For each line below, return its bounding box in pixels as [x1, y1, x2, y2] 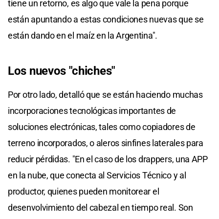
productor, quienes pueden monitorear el [8, 186, 159, 197]
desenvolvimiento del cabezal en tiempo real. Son [8, 202, 193, 213]
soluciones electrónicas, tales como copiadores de [8, 121, 196, 132]
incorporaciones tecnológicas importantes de [8, 105, 176, 116]
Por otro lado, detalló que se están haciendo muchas [8, 89, 203, 100]
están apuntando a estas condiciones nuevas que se [8, 14, 204, 24]
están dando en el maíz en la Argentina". [8, 30, 158, 41]
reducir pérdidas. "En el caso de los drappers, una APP [8, 153, 208, 164]
